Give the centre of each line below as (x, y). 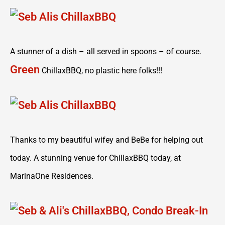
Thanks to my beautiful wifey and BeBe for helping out (106, 140)
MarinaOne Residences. (52, 176)
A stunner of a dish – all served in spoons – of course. (106, 51)
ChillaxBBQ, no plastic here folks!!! (101, 71)
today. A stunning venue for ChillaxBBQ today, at (95, 158)
